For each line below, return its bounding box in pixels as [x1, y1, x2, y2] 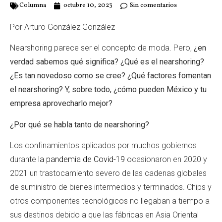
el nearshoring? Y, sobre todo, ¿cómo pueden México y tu [10, 85, 207, 95]
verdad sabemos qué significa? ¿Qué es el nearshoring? [10, 57, 204, 67]
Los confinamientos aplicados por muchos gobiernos [10, 141, 197, 151]
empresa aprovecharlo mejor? [10, 99, 112, 109]
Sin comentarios [130, 1, 177, 10]
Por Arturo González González [10, 22, 115, 32]
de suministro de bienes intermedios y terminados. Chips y [10, 182, 212, 192]
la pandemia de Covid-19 [38, 155, 125, 165]
